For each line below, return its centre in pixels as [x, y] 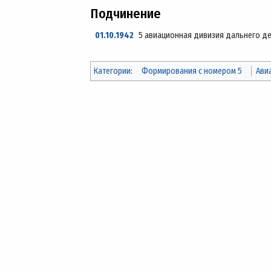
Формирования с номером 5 [191, 71]
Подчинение [126, 13]
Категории [112, 71]
